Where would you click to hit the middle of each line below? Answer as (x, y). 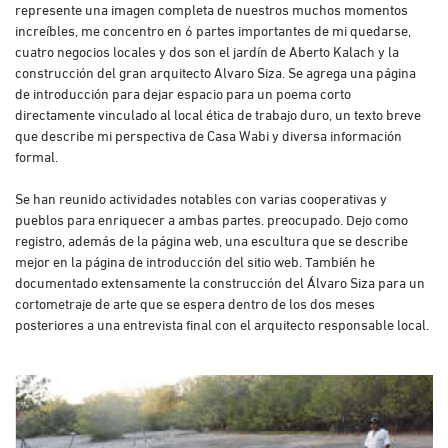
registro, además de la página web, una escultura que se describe (211, 239)
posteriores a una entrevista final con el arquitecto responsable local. (222, 323)
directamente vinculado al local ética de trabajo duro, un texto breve (218, 113)
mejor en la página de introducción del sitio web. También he (195, 260)
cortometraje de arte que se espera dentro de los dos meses (195, 302)
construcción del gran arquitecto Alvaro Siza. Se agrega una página (215, 71)
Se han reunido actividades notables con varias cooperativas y (201, 197)
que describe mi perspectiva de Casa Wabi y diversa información (208, 134)
